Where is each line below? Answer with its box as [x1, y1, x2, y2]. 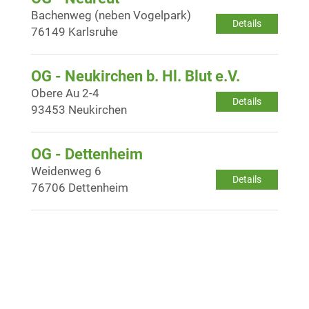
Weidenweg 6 [31, 163, 101, 178]
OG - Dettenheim [31, 145, 143, 163]
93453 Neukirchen [31, 102, 127, 117]
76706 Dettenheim [31, 180, 128, 195]
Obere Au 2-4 [31, 86, 99, 100]
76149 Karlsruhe [31, 24, 118, 39]
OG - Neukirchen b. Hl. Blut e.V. [31, 67, 240, 85]
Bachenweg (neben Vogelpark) [31, 8, 191, 22]
